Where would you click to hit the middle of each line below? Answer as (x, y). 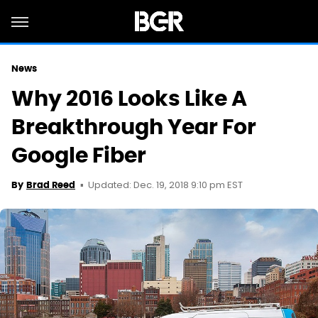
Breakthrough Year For (134, 127)
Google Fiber (79, 155)
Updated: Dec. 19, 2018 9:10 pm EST (165, 186)
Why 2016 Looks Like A (129, 98)
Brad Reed (51, 185)
